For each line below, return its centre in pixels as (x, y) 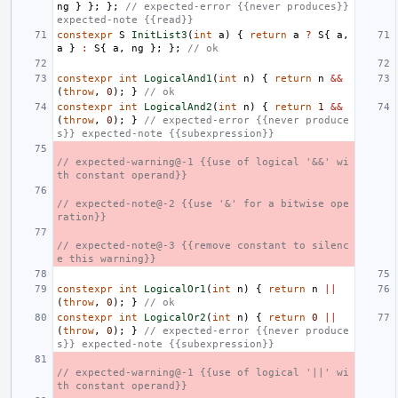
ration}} (82, 217)
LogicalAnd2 (178, 107)
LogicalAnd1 (178, 78)
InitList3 (159, 35)
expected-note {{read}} (125, 20)
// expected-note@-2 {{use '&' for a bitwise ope (203, 203)
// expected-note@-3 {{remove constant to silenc (203, 245)
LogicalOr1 (175, 289)
